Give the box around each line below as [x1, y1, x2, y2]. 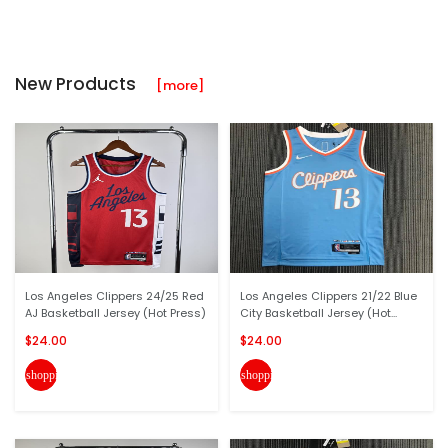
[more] [156, 76, 204, 95]
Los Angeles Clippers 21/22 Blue [240, 288, 417, 304]
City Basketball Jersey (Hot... [240, 305, 397, 321]
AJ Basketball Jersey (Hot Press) [25, 305, 206, 321]
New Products [15, 72, 156, 96]
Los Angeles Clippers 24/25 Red [25, 288, 204, 304]
